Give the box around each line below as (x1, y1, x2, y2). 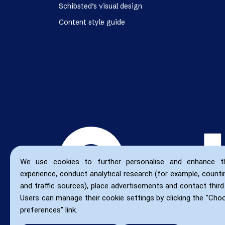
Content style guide (59, 18, 125, 27)
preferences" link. (20, 205, 77, 214)
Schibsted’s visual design (59, 2, 142, 11)
